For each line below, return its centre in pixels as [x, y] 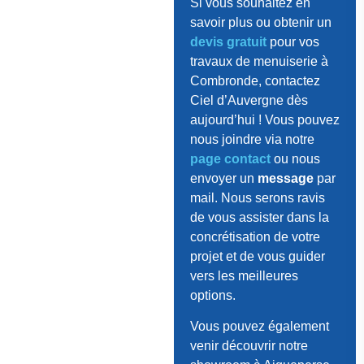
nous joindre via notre [252, 139]
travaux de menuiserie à [259, 61]
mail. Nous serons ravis [257, 197]
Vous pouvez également [259, 327]
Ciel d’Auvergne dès [249, 100]
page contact [230, 158]
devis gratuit [228, 41]
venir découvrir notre [249, 346]
